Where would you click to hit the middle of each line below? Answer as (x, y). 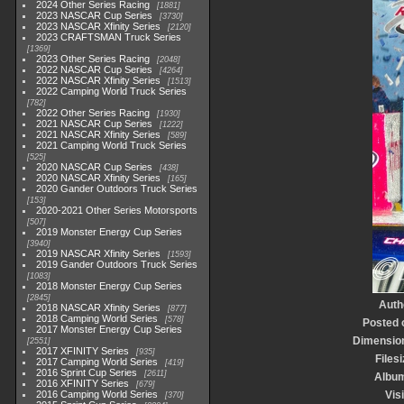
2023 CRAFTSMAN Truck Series (109, 37)
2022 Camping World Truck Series (112, 91)
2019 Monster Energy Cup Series (110, 232)
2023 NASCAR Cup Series (95, 15)
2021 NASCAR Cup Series (95, 124)
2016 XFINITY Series (83, 383)
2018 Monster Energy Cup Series (110, 286)
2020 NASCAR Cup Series (95, 167)
